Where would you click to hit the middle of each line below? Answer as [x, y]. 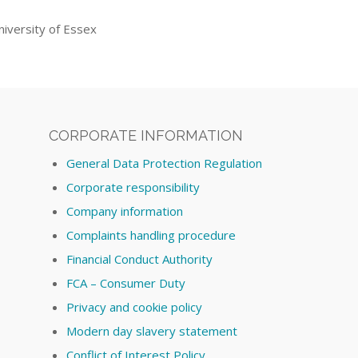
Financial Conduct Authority [140, 259]
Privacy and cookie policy [135, 307]
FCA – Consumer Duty [126, 283]
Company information [125, 211]
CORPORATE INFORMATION [146, 136]
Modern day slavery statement [152, 331]
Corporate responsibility [133, 187]
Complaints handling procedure [151, 235]
